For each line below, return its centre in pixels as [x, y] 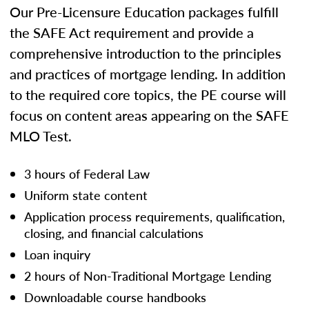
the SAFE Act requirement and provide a [132, 32]
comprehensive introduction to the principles [146, 53]
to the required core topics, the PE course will [148, 94]
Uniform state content [86, 195]
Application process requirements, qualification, [154, 216]
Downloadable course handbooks [115, 297]
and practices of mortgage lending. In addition [148, 73]
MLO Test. [41, 136]
